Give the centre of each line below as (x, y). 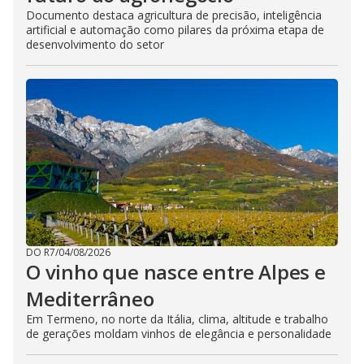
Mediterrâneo (90, 298)
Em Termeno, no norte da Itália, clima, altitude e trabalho (177, 318)
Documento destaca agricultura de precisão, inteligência (174, 15)
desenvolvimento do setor (95, 44)
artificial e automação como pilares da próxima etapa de (175, 29)
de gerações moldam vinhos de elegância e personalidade (179, 333)
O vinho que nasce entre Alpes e (176, 271)
